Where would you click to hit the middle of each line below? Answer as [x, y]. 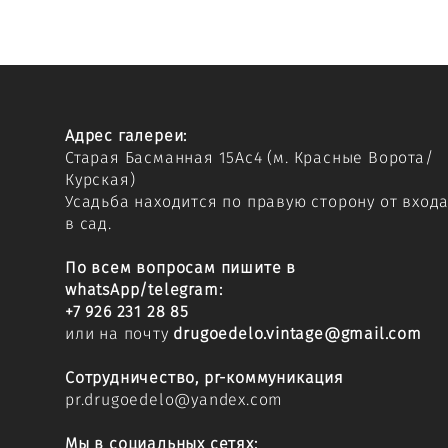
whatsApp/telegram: [144, 289]
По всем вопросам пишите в [181, 267]
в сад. [88, 223]
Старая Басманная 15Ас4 [166, 157]
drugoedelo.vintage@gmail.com [297, 333]
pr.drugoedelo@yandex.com [174, 399]
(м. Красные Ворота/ [350, 157]
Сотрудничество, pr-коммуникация [204, 377]
